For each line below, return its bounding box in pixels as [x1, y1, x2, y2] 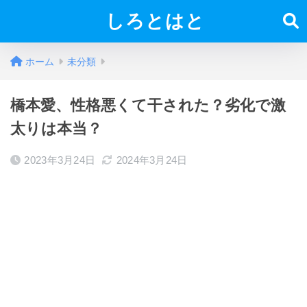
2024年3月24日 [116, 154, 188, 166]
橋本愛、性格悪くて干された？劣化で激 [10, 97, 286, 114]
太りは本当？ [10, 120, 102, 137]
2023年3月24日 [24, 154, 96, 166]
